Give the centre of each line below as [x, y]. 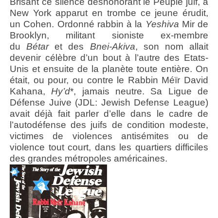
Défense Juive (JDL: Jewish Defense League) [109, 103]
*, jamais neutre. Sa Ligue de [139, 91]
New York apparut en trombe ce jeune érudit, [109, 13]
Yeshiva [162, 24]
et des [69, 47]
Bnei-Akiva [112, 47]
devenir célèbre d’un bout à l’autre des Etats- [109, 58]
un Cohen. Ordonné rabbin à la [78, 24]
